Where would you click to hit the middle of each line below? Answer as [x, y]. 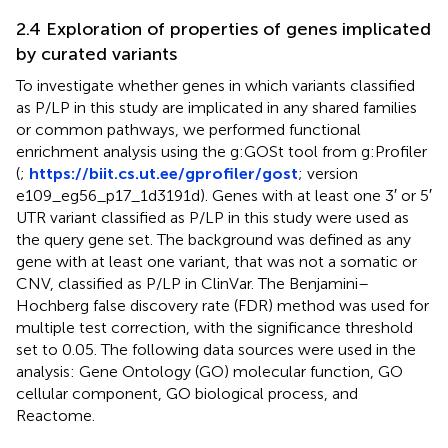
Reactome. [55, 415]
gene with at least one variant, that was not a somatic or [216, 261]
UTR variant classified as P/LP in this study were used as [212, 217]
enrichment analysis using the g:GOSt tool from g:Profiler [221, 151]
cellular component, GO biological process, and [187, 393]
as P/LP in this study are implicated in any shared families [216, 107]
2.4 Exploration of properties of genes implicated [223, 28]
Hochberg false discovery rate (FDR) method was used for [222, 305]
